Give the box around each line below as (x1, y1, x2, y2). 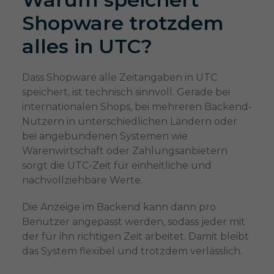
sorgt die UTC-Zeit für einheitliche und (21, 160, 212, 172)
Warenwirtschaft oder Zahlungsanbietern (21, 145, 228, 157)
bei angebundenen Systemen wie (21, 130, 188, 143)
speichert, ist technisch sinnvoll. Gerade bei (21, 86, 230, 98)
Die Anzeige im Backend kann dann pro (21, 201, 216, 213)
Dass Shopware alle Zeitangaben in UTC (21, 72, 217, 84)
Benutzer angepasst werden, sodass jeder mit (21, 216, 245, 228)
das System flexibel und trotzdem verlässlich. (21, 245, 242, 257)
